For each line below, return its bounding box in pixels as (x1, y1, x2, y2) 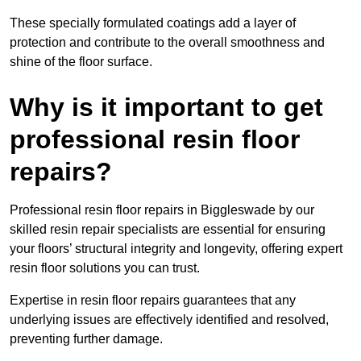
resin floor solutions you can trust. (10, 261, 200, 276)
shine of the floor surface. (10, 55, 152, 69)
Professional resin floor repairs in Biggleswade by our (10, 203, 314, 218)
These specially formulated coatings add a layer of (10, 16, 296, 31)
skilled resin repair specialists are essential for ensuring (10, 222, 326, 237)
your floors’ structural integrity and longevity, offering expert (10, 242, 342, 256)
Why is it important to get (10, 93, 323, 122)
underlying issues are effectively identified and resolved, (10, 313, 329, 327)
